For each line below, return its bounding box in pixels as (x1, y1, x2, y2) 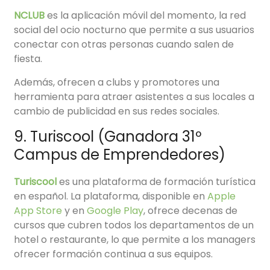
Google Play (87, 204, 144, 218)
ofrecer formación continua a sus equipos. (14, 247, 213, 262)
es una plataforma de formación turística (59, 175, 256, 189)
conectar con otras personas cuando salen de (14, 37, 234, 52)
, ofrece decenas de (143, 204, 238, 218)
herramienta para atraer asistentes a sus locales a (14, 90, 255, 104)
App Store (14, 204, 63, 218)
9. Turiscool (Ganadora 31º (14, 127, 202, 147)
